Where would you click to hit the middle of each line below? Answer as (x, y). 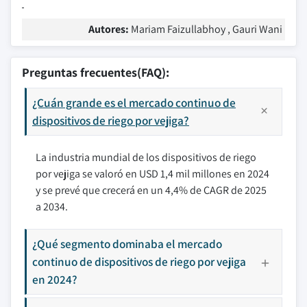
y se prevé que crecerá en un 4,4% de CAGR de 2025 (151, 190)
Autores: (110, 29)
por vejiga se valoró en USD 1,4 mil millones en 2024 (152, 174)
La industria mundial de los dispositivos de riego (146, 157)
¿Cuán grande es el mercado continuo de (134, 102)
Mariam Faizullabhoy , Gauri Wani (207, 29)
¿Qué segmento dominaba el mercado (127, 244)
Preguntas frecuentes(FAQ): (96, 72)
